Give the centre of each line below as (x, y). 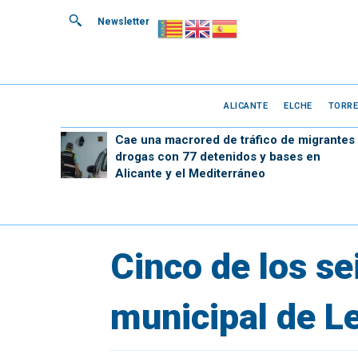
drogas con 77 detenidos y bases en (217, 157)
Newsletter (123, 22)
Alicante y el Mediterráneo (190, 173)
